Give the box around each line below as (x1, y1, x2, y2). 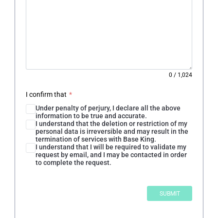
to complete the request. (35, 159, 111, 167)
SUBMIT (159, 190, 180, 197)
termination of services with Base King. (35, 135, 156, 144)
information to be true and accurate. (35, 112, 147, 120)
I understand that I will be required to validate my (35, 143, 186, 151)
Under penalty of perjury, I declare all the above (35, 104, 181, 112)
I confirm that (25, 91, 67, 99)
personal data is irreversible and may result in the (35, 127, 188, 136)
